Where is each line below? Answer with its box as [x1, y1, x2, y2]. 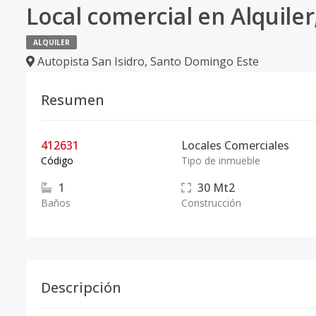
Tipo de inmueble [181, 154, 260, 168]
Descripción [41, 278, 121, 298]
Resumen [41, 90, 104, 110]
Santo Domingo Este [150, 54, 259, 70]
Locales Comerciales [181, 138, 289, 154]
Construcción [181, 196, 241, 210]
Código [41, 154, 73, 168]
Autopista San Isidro [37, 54, 145, 70]
